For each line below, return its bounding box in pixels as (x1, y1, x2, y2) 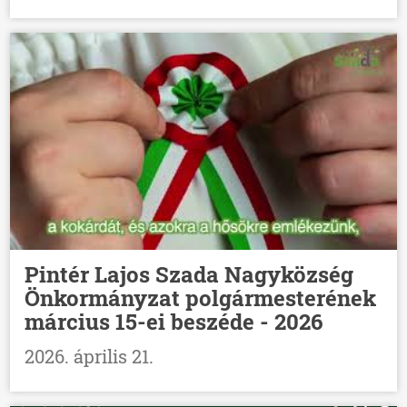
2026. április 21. (25, 344, 154, 369)
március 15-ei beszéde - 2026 (25, 307, 323, 337)
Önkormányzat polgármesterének (25, 283, 377, 313)
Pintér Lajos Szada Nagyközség (25, 260, 354, 290)
